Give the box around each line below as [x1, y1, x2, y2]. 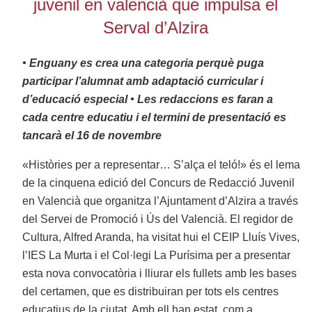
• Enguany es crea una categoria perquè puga [22, 57, 265, 70]
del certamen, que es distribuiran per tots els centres [22, 286, 279, 298]
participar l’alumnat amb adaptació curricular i [22, 75, 264, 88]
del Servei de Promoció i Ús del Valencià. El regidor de [22, 213, 294, 226]
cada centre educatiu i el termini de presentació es [22, 111, 287, 124]
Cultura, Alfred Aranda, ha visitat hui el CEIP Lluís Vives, [22, 231, 300, 244]
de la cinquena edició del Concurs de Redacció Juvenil [22, 177, 295, 189]
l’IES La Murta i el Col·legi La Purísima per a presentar [22, 249, 291, 262]
